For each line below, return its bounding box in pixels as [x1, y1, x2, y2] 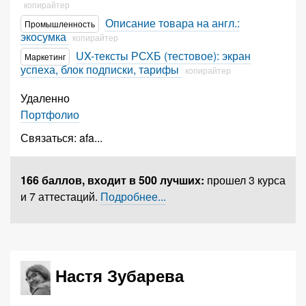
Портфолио [20, 107, 79, 122]
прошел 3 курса [207, 172, 286, 188]
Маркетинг [25, 51, 66, 62]
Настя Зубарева [55, 264, 184, 288]
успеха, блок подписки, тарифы [20, 61, 182, 77]
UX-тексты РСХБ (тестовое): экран [76, 48, 251, 64]
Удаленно [20, 90, 72, 106]
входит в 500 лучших [87, 172, 201, 188]
